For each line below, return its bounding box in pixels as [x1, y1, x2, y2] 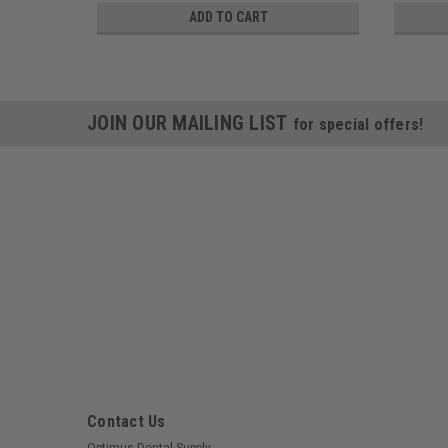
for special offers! [292, 114, 424, 134]
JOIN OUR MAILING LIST [87, 110, 293, 135]
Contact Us [87, 412, 166, 432]
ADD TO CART [188, 8, 268, 25]
